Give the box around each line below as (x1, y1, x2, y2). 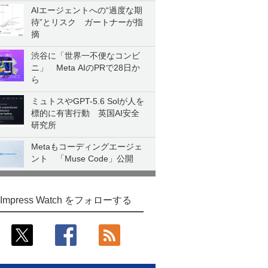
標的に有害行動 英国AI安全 (31, 108, 139, 118)
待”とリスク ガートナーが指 (31, 17, 143, 27)
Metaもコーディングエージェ (31, 142, 142, 151)
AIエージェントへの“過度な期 (31, 5, 142, 15)
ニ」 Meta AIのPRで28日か (31, 63, 140, 72)
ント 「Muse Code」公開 (31, 154, 133, 163)
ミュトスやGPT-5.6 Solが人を (31, 96, 144, 106)
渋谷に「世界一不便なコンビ (31, 51, 140, 60)
